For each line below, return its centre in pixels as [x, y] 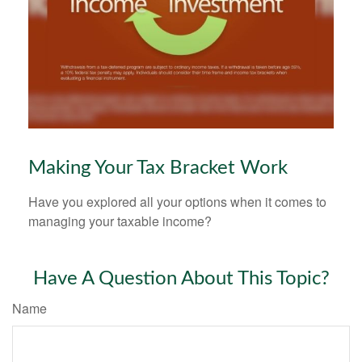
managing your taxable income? [120, 221]
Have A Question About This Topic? [181, 278]
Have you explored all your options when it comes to [177, 201]
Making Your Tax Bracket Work [158, 168]
